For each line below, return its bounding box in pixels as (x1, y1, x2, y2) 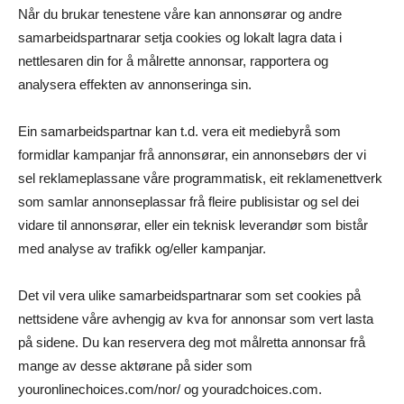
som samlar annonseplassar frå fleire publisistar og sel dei (18, 194, 359, 210)
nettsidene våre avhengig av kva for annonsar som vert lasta (18, 311, 373, 327)
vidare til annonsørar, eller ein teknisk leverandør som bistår (18, 217, 368, 234)
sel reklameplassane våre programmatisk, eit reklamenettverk (18, 170, 382, 187)
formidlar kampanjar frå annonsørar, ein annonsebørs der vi (18, 147, 366, 163)
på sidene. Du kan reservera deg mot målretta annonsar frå (18, 335, 365, 351)
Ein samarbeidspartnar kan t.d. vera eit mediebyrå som (18, 124, 341, 140)
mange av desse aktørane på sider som (18, 358, 252, 374)
